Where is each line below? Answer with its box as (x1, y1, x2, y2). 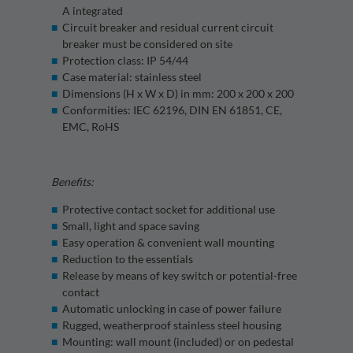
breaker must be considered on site (61, 37, 232, 51)
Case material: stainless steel (61, 70, 202, 84)
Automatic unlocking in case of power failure (61, 302, 281, 316)
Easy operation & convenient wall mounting (61, 236, 274, 250)
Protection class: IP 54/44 (61, 54, 188, 68)
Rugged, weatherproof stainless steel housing (61, 318, 281, 333)
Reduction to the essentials (61, 252, 193, 266)
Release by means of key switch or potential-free (61, 269, 297, 283)
